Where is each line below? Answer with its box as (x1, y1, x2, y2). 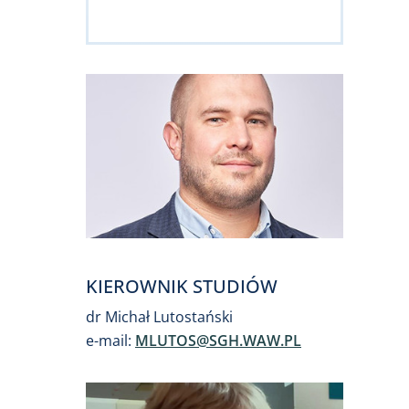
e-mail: (86, 330, 135, 351)
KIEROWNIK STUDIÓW (86, 273, 278, 299)
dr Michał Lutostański (86, 306, 233, 327)
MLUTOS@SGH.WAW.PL (135, 330, 301, 351)
